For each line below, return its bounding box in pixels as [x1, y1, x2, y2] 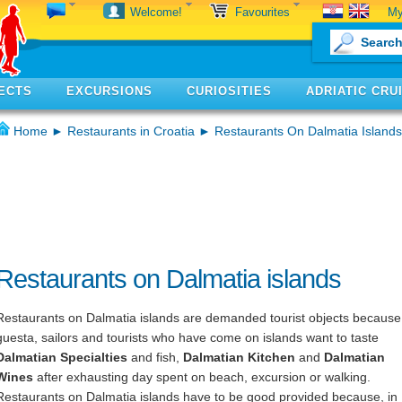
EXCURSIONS [66, 84, 153, 98]
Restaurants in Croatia [67, 124, 195, 138]
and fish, [127, 350, 183, 364]
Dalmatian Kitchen [183, 350, 295, 364]
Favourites [235, 5, 293, 19]
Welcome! [130, 5, 186, 19]
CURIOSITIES [187, 84, 272, 98]
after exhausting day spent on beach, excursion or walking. [33, 370, 371, 384]
